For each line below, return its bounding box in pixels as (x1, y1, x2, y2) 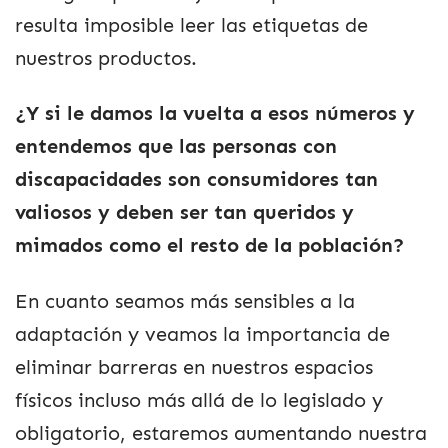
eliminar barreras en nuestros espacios (15, 355, 373, 379)
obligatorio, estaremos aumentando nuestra (15, 421, 427, 445)
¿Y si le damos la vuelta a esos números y (15, 102, 415, 126)
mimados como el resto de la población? (15, 234, 404, 258)
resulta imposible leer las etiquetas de (15, 13, 368, 37)
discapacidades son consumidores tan (15, 168, 378, 192)
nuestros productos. (15, 46, 197, 70)
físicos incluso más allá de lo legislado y (15, 388, 383, 412)
